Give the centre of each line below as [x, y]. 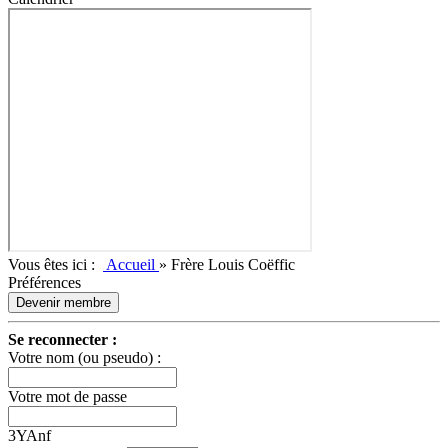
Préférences [44, 282]
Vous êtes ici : [55, 264]
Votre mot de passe [67, 396]
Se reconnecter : [62, 339]
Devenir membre [63, 302]
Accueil [131, 264]
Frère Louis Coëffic [233, 264]
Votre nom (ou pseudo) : [84, 357]
